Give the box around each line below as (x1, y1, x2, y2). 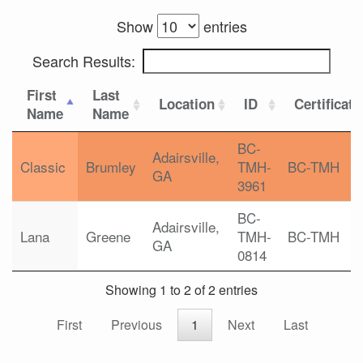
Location (159, 94, 215, 113)
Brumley (86, 156, 136, 177)
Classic (20, 156, 66, 177)
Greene (86, 226, 130, 246)
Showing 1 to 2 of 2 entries (105, 280, 258, 300)
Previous (111, 315, 162, 335)
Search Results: (32, 50, 135, 71)
